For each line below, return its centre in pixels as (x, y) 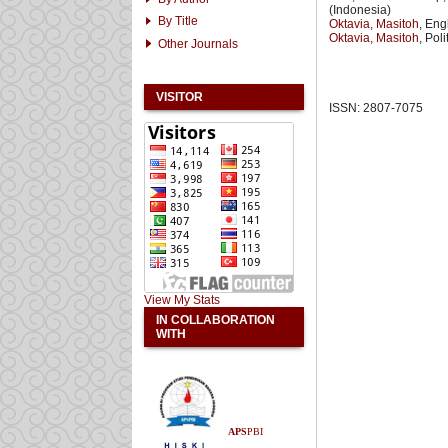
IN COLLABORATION (215, 319)
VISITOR (179, 96)
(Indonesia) (360, 9)
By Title (178, 21)
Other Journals (198, 43)
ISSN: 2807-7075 (376, 107)
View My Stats (182, 299)
